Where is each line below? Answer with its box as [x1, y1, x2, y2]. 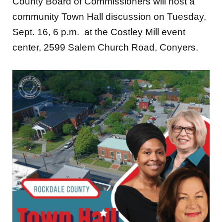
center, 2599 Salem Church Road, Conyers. [12, 42, 201, 53]
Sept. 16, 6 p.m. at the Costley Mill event [12, 27, 185, 38]
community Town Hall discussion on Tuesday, [12, 11, 206, 22]
